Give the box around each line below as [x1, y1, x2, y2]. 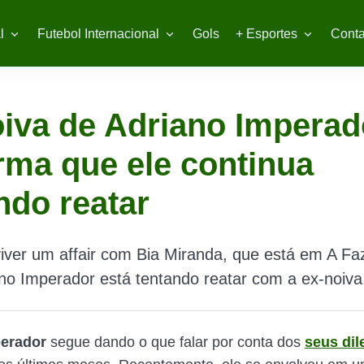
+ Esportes [235, 27, 297, 41]
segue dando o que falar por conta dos [46, 334, 305, 350]
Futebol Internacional [37, 27, 159, 41]
